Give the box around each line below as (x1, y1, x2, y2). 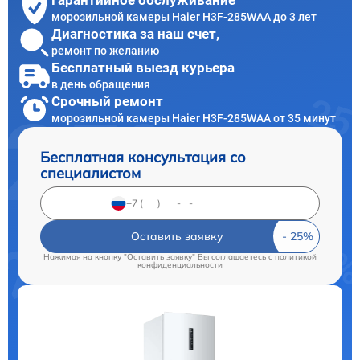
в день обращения (51, 78, 150, 92)
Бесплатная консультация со (40, 147, 246, 166)
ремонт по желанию (51, 44, 159, 58)
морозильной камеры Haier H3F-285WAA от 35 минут (51, 112, 336, 125)
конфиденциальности (137, 259, 223, 270)
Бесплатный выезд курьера (51, 59, 235, 76)
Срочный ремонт (51, 93, 163, 110)
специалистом (40, 163, 141, 182)
